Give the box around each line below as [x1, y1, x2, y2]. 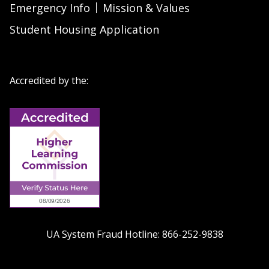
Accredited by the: [10, 73, 88, 87]
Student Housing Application [10, 22, 159, 37]
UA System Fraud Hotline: [46, 227, 160, 241]
